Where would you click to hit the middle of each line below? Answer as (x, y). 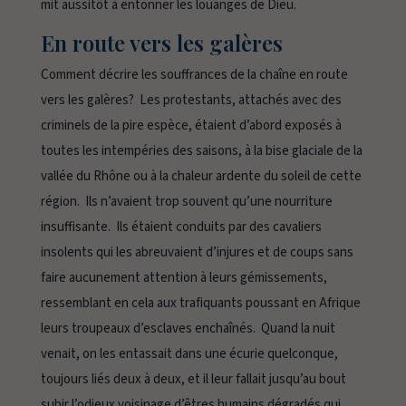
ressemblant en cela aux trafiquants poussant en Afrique (200, 304)
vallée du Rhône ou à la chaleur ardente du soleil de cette (201, 177)
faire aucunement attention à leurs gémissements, (184, 278)
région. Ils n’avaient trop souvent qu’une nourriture (186, 202)
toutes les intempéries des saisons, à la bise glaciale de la (201, 151)
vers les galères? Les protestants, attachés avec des (191, 101)
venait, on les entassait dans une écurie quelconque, (189, 354)
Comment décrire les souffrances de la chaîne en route (194, 75)
